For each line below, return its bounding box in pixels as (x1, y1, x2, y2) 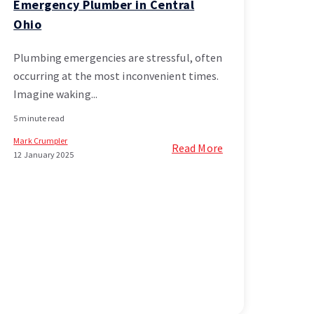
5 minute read (13, 112, 65, 123)
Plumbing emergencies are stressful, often (13, 50, 223, 64)
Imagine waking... (13, 86, 97, 101)
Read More (171, 140, 223, 155)
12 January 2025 (13, 149, 74, 160)
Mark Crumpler (13, 135, 68, 146)
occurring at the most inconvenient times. (13, 68, 219, 83)
